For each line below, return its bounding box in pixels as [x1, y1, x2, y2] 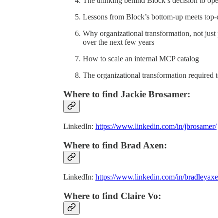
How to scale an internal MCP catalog [83, 54, 199, 63]
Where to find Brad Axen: [63, 140, 167, 150]
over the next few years [83, 38, 154, 47]
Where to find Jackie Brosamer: [63, 89, 190, 100]
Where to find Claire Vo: [63, 191, 161, 201]
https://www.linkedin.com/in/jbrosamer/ [95, 122, 217, 130]
